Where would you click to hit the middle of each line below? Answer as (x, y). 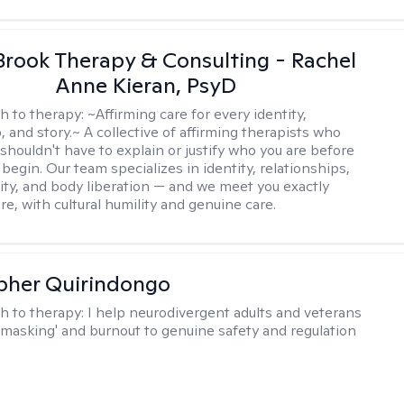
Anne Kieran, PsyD (145, 85)
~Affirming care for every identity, (197, 114)
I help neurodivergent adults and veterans (225, 312)
